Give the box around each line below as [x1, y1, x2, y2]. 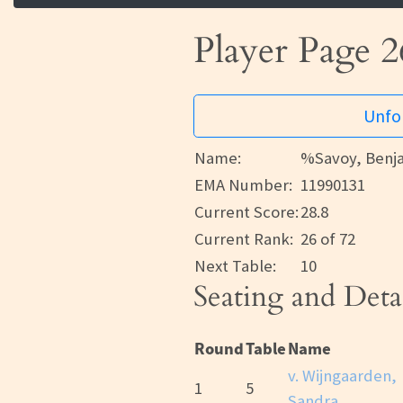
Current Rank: [194, 228, 293, 250]
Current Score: [194, 201, 299, 223]
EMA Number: [194, 175, 292, 196]
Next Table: [194, 255, 276, 277]
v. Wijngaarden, [288, 365, 397, 387]
